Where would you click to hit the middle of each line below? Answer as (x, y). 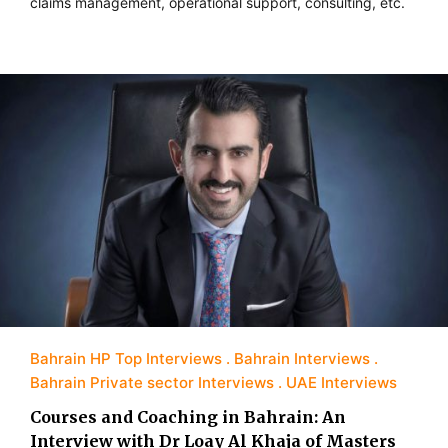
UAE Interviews (341, 382)
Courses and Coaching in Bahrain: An (188, 416)
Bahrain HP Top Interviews (126, 358)
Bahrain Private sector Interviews (152, 382)
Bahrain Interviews (302, 358)
